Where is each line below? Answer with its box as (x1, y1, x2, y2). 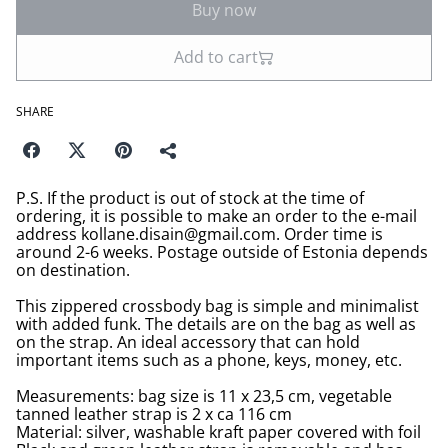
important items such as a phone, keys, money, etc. (16, 349, 402, 371)
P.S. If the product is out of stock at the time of (16, 187, 364, 209)
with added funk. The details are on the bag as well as (16, 313, 416, 335)
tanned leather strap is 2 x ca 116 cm (16, 403, 292, 425)
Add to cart (174, 46, 258, 68)
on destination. (16, 259, 130, 281)
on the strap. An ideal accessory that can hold (16, 331, 360, 353)
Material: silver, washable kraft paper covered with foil (16, 421, 421, 443)
